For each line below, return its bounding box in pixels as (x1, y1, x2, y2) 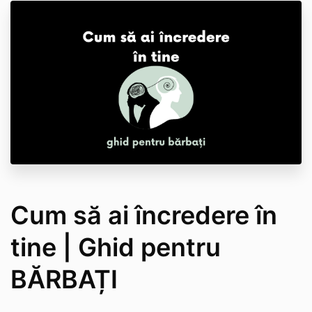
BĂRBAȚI (10, 264, 118, 295)
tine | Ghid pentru (10, 232, 221, 263)
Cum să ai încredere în (10, 200, 277, 231)
